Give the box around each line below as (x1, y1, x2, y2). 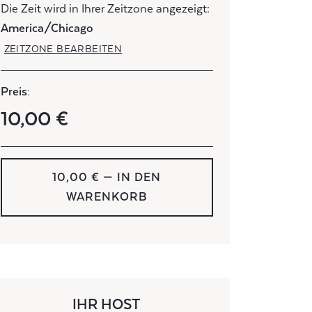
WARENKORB (65, 189, 148, 203)
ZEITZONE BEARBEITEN (3, 42, 123, 54)
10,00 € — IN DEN (52, 170, 104, 184)
